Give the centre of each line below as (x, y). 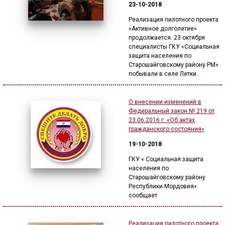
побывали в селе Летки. (163, 74)
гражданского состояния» (166, 129)
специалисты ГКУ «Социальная (174, 47)
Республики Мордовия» (163, 186)
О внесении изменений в (165, 102)
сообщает (143, 195)
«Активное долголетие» (163, 29)
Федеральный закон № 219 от (172, 111)
